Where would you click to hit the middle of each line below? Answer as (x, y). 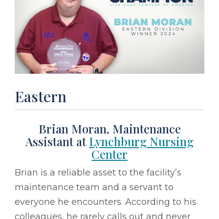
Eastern (41, 96)
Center (109, 154)
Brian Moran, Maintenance (109, 128)
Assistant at (57, 141)
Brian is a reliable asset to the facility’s (98, 172)
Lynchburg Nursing (141, 141)
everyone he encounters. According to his (106, 202)
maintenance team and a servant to (94, 187)
